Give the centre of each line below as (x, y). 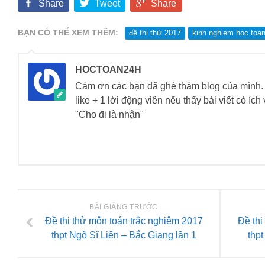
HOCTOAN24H (108, 69)
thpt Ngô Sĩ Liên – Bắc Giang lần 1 (124, 235)
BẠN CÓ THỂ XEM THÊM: (68, 32)
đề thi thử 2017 (155, 33)
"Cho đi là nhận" (109, 114)
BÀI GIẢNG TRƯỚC (124, 207)
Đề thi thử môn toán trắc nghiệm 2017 (124, 221)
